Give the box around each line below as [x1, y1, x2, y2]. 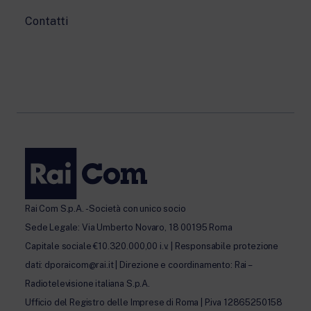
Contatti [25, 15, 68, 28]
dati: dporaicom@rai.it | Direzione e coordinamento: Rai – [25, 259, 251, 270]
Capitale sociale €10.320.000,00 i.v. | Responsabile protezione [25, 240, 279, 251]
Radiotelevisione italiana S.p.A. [25, 278, 150, 289]
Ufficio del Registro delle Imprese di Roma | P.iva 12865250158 [25, 296, 283, 308]
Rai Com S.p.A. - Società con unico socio [25, 203, 186, 214]
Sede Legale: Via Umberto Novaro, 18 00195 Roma [25, 221, 233, 233]
